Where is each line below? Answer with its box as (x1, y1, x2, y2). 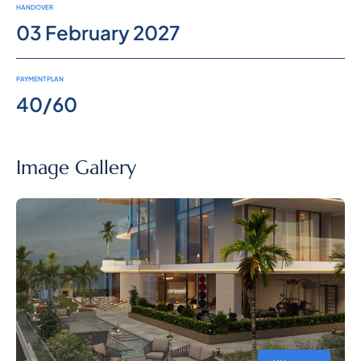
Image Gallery (16, 156, 136, 180)
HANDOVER (16, 3, 53, 11)
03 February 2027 (16, 20, 180, 44)
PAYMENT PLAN (16, 75, 64, 83)
